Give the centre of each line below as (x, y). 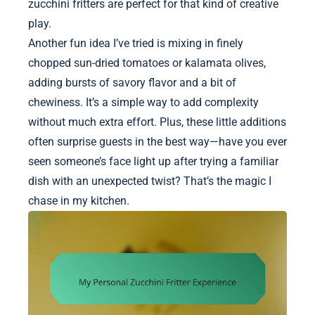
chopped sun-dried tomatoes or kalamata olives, (147, 63)
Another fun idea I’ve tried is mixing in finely (136, 44)
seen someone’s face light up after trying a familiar (153, 162)
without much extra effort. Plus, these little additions (157, 122)
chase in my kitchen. (79, 201)
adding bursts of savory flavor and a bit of (132, 83)
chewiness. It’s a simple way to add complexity (143, 103)
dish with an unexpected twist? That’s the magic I (150, 181)
